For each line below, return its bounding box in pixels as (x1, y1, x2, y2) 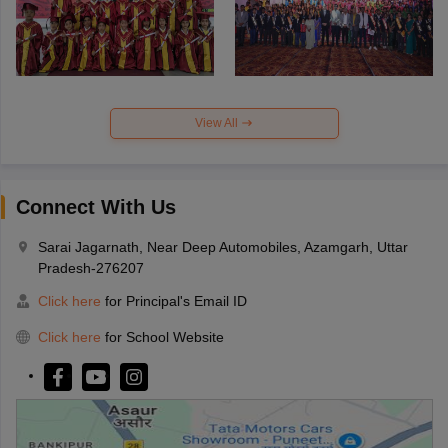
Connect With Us (15, 195, 176, 218)
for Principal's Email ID (100, 292, 247, 309)
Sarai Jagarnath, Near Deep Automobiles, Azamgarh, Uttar (37, 238, 408, 255)
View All (195, 115, 241, 130)
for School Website (104, 328, 224, 345)
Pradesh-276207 (37, 259, 144, 276)
